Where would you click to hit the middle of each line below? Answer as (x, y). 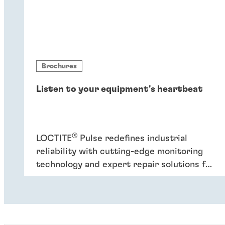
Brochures (59, 66)
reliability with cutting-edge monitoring (120, 152)
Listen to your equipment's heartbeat (120, 90)
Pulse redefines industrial (132, 139)
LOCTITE (54, 139)
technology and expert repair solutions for (125, 165)
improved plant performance (96, 178)
